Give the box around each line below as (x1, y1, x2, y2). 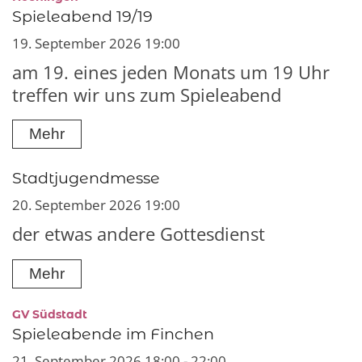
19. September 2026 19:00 (12, 33, 180, 53)
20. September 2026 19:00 (12, 196, 180, 215)
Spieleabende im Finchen (12, 324, 214, 344)
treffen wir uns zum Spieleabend (12, 82, 281, 107)
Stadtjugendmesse (12, 168, 160, 188)
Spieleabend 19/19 (12, 6, 153, 26)
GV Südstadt (12, 307, 87, 322)
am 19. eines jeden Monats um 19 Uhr (12, 60, 330, 84)
